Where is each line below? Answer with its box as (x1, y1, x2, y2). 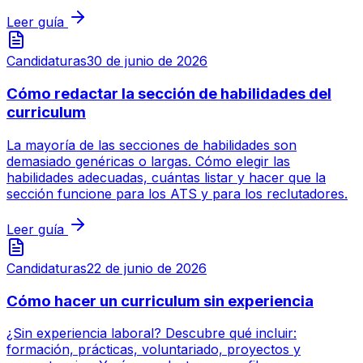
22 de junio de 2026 (87, 259, 207, 276)
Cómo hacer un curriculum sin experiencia (6, 291, 314, 310)
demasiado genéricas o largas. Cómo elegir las (6, 152, 290, 169)
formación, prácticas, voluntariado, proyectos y (6, 341, 301, 358)
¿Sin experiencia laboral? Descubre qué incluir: (6, 325, 297, 342)
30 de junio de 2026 (87, 53, 207, 70)
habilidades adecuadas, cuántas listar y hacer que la (6, 169, 326, 186)
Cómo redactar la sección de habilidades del (6, 84, 331, 104)
